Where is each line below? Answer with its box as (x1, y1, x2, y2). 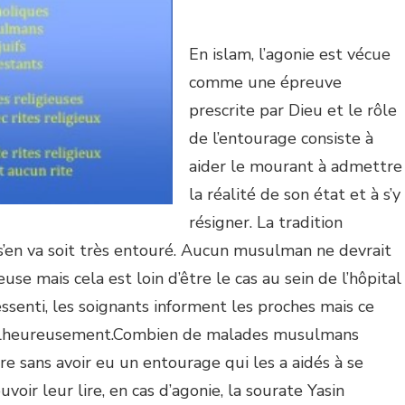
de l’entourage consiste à (189, 127, 373, 149)
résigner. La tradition (189, 211, 343, 233)
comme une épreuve (189, 71, 342, 93)
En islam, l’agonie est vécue (189, 42, 391, 65)
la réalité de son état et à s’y (189, 183, 400, 205)
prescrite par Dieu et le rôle (189, 99, 397, 121)
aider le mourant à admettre (189, 155, 402, 177)
